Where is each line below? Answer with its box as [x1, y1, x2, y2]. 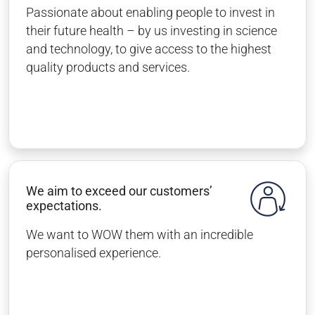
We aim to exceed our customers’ [26, 184, 212, 198]
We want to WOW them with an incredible [26, 228, 253, 242]
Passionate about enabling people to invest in [26, 6, 275, 20]
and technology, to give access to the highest [26, 42, 271, 56]
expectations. [26, 199, 102, 213]
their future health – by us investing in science [26, 24, 277, 38]
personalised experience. [26, 246, 161, 260]
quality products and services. [26, 60, 190, 75]
